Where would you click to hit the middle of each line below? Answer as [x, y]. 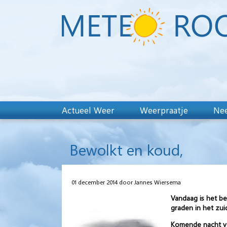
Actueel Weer [88, 110]
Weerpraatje [164, 110]
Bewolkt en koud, [126, 149]
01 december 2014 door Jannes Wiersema [126, 182]
